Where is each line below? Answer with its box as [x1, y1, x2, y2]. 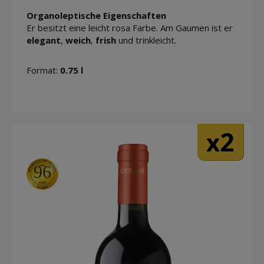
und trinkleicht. [116, 34, 176, 46]
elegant [27, 34, 61, 46]
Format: [27, 64, 60, 76]
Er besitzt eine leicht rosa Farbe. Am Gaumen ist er [27, 21, 233, 34]
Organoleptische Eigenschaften [27, 9, 166, 21]
